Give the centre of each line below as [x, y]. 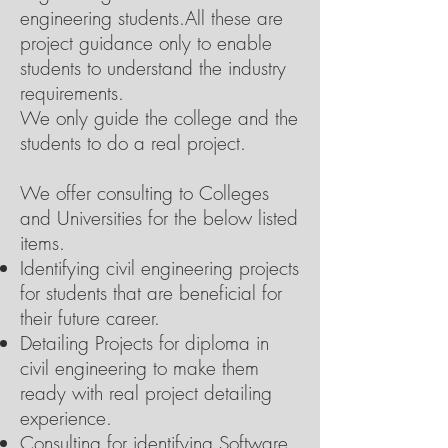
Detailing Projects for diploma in [144, 343]
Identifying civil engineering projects [159, 268]
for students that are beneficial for [151, 293]
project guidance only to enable [146, 43]
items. [42, 243]
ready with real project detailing [146, 393]
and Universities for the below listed [159, 218]
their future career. [90, 318]
